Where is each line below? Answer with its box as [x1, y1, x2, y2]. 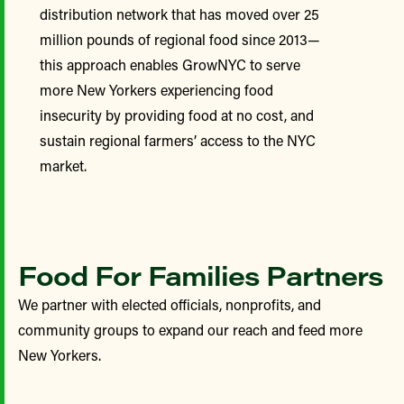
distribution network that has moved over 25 [40, 5, 319, 23]
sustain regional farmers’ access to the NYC [40, 131, 316, 150]
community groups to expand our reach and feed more [18, 320, 363, 339]
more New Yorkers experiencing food [40, 80, 273, 99]
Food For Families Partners [18, 257, 382, 293]
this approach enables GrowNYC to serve [40, 55, 300, 74]
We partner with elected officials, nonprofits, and [18, 295, 321, 314]
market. [40, 156, 87, 175]
